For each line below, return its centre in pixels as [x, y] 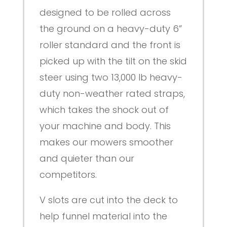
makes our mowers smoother [106, 142]
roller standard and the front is [110, 45]
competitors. [68, 175]
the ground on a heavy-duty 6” [110, 29]
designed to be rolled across [105, 13]
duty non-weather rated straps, [112, 94]
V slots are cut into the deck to [108, 200]
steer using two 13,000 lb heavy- [111, 78]
